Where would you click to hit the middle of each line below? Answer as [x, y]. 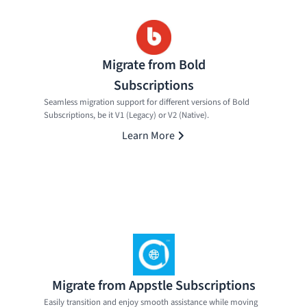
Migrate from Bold [153, 65]
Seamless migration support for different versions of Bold [147, 102]
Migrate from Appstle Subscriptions [153, 285]
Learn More [148, 135]
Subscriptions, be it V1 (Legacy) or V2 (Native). [126, 115]
